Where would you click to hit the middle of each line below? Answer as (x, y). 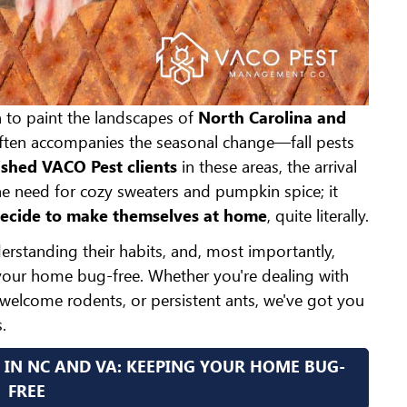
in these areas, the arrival (269, 166)
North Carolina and (272, 117)
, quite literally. (318, 215)
